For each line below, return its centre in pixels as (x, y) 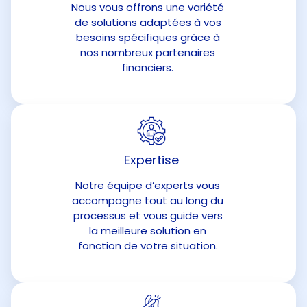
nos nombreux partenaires (148, 52)
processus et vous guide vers (148, 216)
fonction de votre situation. (148, 246)
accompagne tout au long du (148, 200)
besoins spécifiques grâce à (148, 37)
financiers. (148, 67)
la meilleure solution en (148, 231)
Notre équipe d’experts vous (148, 185)
